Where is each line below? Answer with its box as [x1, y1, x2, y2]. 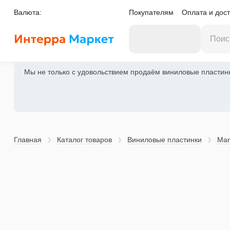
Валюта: [13, 8, 42, 16]
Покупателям [128, 8, 174, 16]
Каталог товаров [56, 136, 112, 144]
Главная [13, 136, 42, 144]
